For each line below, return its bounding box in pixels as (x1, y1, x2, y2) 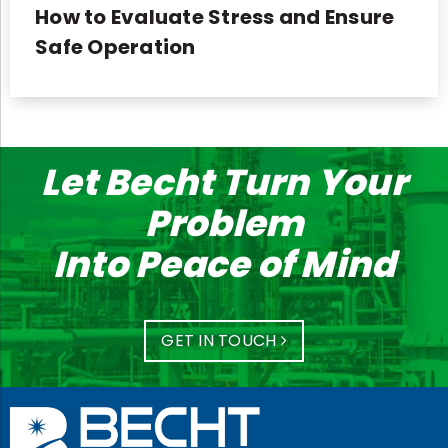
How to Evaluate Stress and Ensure (35, 3, 395, 32)
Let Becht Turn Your (41, 157, 407, 209)
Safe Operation (35, 33, 196, 62)
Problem (144, 198, 304, 250)
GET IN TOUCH (161, 329, 281, 353)
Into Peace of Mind (52, 239, 396, 291)
